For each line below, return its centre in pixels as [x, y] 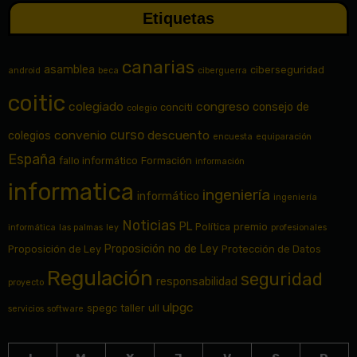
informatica [71, 192]
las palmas [80, 228]
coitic [36, 104]
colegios [29, 136]
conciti [176, 108]
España [31, 159]
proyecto [25, 283]
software [65, 309]
